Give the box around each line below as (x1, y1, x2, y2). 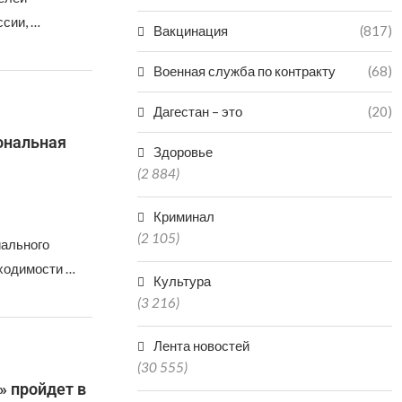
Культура (153, 273, 212, 289)
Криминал (153, 208, 215, 224)
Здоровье (153, 144, 214, 160)
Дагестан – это (153, 103, 243, 119)
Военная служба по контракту (153, 63, 336, 79)
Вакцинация (153, 22, 229, 39)
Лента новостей (153, 337, 250, 354)
